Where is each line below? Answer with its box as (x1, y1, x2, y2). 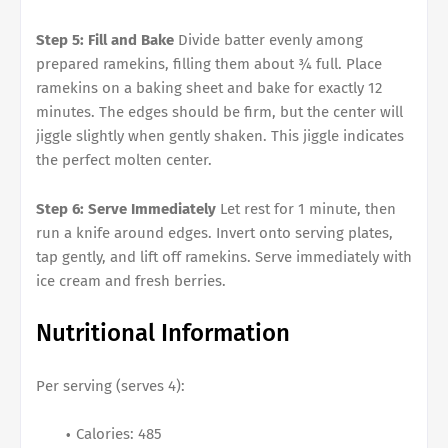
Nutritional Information (36, 319, 290, 348)
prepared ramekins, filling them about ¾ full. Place (36, 55, 382, 74)
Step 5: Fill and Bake (36, 31, 174, 50)
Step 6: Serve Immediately (36, 200, 216, 219)
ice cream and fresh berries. (36, 272, 226, 291)
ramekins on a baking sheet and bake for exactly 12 (36, 79, 382, 98)
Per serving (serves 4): (36, 377, 185, 396)
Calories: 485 (76, 425, 162, 444)
